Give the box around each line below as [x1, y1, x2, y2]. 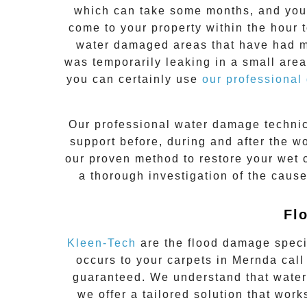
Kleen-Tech [66, 236, 136, 249]
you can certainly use [66, 73, 202, 86]
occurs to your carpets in [75, 254, 232, 266]
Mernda [232, 254, 278, 266]
